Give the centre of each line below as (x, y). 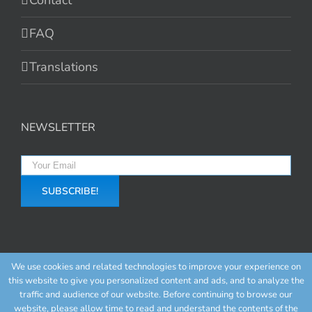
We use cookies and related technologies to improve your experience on (156, 267)
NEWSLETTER (58, 128)
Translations (64, 67)
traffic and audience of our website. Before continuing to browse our (156, 295)
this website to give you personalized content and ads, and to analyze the (156, 281)
